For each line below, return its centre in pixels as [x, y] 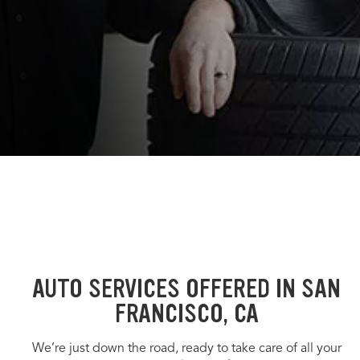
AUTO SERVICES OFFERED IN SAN [186, 289]
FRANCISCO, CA [186, 314]
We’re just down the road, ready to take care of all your [186, 349]
